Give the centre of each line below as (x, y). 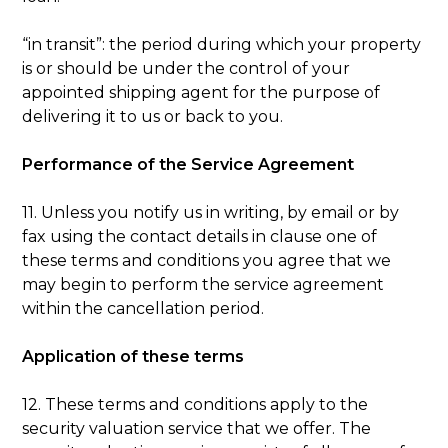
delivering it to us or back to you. (153, 116)
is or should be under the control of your (186, 68)
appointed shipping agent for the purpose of (201, 92)
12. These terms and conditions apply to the (195, 404)
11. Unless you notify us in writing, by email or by (211, 212)
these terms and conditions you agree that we (207, 260)
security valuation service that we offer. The (197, 428)
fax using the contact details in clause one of (200, 236)
